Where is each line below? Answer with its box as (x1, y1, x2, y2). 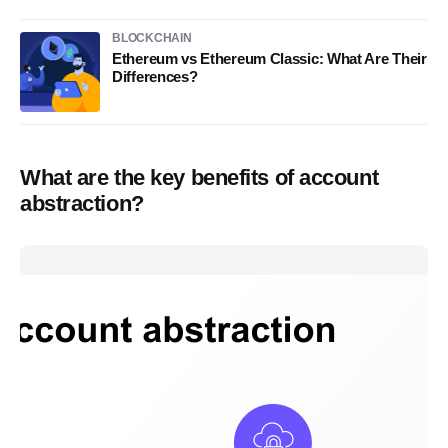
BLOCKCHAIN (112, 31, 192, 45)
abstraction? (20, 191, 144, 216)
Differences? (112, 68, 198, 85)
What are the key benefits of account (20, 165, 379, 190)
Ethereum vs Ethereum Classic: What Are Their (112, 50, 427, 67)
